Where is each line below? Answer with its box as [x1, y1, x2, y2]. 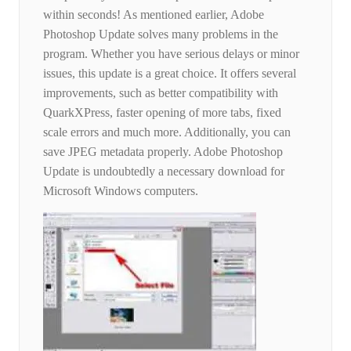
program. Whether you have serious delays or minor [43, 47, 299, 61]
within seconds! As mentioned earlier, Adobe [43, 8, 264, 22]
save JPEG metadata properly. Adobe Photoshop [43, 145, 283, 159]
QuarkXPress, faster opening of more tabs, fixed [43, 106, 281, 120]
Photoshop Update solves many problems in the [43, 27, 278, 42]
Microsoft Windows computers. [43, 184, 198, 198]
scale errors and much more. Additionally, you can [43, 125, 291, 139]
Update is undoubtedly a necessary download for [43, 165, 284, 179]
